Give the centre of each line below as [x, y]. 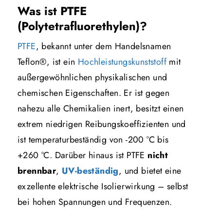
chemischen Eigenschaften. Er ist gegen [94, 93]
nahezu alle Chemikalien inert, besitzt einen [101, 108]
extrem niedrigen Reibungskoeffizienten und [102, 124]
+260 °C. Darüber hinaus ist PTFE [83, 155]
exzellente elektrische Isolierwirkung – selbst [103, 186]
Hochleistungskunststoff [122, 62]
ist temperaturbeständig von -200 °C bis [93, 139]
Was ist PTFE [52, 11]
